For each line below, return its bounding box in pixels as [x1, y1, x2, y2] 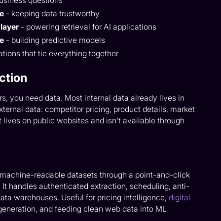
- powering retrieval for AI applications [19, 22, 157, 32]
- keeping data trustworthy [4, 9, 100, 19]
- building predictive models [4, 35, 106, 45]
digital [168, 192, 190, 202]
